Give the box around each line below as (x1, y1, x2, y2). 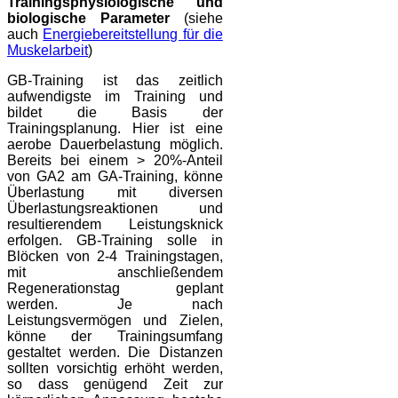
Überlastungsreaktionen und (7, 201, 223, 217)
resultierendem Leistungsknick (7, 217, 223, 233)
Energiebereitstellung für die (43, 27, 223, 43)
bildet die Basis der (7, 105, 223, 121)
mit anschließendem (7, 265, 223, 281)
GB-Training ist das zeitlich (7, 73, 223, 89)
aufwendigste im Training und (7, 89, 223, 105)
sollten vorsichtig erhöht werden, (7, 361, 223, 377)
